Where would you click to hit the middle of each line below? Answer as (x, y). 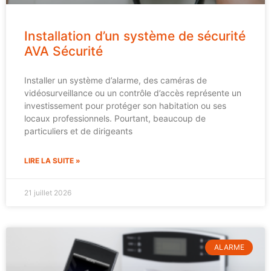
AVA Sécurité (64, 51)
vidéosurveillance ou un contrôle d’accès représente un (133, 93)
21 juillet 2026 (48, 192)
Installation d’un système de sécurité (135, 36)
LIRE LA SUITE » (52, 160)
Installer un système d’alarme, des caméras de (116, 80)
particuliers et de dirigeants (78, 131)
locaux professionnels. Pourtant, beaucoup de (115, 118)
